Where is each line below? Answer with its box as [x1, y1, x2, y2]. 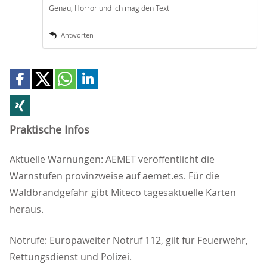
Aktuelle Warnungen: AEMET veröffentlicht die [10, 153, 215, 166]
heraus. [10, 203, 44, 216]
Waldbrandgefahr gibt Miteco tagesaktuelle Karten [10, 186, 236, 200]
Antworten [61, 30, 94, 40]
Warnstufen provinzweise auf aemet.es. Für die [10, 169, 219, 183]
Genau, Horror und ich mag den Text [49, 3, 169, 13]
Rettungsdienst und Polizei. [10, 250, 132, 264]
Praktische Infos [10, 122, 89, 137]
